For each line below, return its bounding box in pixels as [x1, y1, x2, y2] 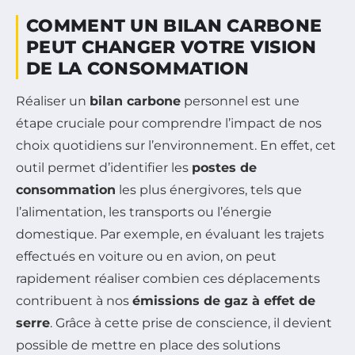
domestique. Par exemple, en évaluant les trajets [16, 226, 324, 242]
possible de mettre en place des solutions [16, 337, 281, 353]
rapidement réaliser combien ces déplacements [16, 270, 320, 286]
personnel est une [181, 93, 300, 109]
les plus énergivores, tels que [116, 181, 302, 197]
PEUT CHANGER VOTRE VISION [26, 36, 317, 58]
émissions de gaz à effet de [132, 292, 315, 308]
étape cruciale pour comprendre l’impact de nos [16, 115, 322, 131]
